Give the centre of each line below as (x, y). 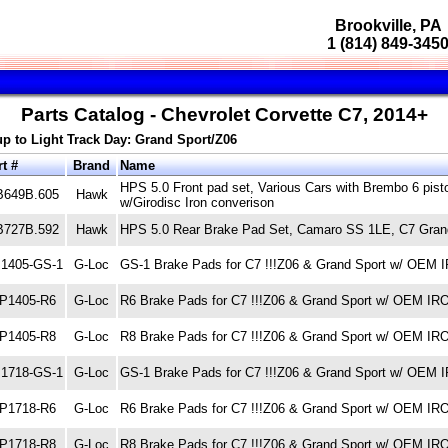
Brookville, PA (388, 25)
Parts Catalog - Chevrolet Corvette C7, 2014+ (224, 114)
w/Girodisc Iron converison (197, 202)
